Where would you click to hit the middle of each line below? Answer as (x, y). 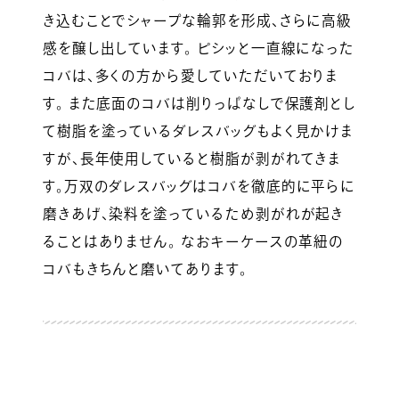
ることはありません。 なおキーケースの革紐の (193, 241)
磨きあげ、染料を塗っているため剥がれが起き (193, 213)
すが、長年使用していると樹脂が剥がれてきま (192, 158)
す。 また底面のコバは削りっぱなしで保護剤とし (199, 103)
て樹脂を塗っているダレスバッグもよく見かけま (198, 130)
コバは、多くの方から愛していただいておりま (191, 75)
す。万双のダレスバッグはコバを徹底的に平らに (199, 186)
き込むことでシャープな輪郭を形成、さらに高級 (197, 20)
